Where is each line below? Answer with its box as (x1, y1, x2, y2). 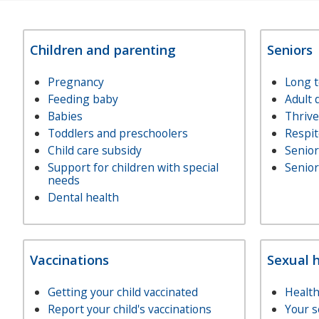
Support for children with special (48, 159, 219, 175)
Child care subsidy (48, 142, 142, 158)
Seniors (267, 41, 313, 58)
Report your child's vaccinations (48, 301, 211, 317)
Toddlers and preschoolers (48, 125, 188, 141)
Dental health (48, 189, 119, 205)
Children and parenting (30, 41, 176, 58)
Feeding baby (48, 91, 118, 107)
